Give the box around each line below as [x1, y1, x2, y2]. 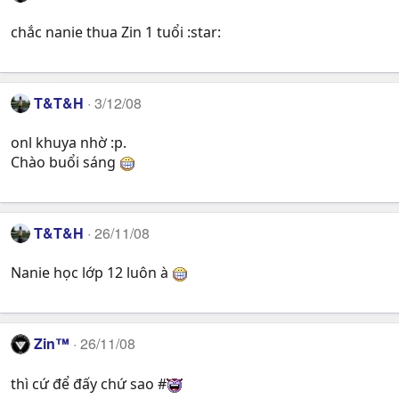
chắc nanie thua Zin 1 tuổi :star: [11, 21, 221, 42]
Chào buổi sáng [11, 152, 119, 173]
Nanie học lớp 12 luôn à [11, 263, 172, 283]
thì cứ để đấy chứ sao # [11, 373, 167, 394]
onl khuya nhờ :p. [11, 133, 126, 153]
